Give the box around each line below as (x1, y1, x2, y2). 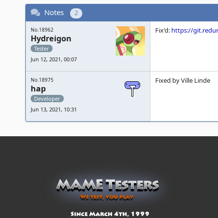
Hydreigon (31, 33, 72, 44)
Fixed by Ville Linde (155, 76, 210, 85)
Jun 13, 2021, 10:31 (31, 106, 77, 113)
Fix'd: (155, 26, 171, 35)
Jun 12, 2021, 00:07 (31, 55, 77, 63)
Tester (34, 45, 49, 52)
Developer (34, 95, 60, 102)
